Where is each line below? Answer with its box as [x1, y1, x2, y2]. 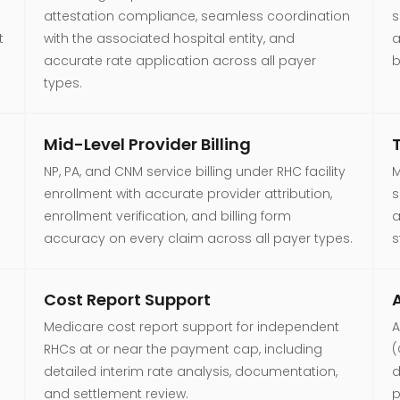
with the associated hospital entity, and [43, 29, 295, 47]
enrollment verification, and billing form [43, 206, 291, 225]
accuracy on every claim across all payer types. [43, 229, 353, 247]
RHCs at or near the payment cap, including [43, 339, 322, 358]
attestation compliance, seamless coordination [43, 6, 350, 25]
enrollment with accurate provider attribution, [43, 184, 332, 203]
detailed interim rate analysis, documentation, [43, 362, 337, 380]
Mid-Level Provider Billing [43, 132, 251, 155]
